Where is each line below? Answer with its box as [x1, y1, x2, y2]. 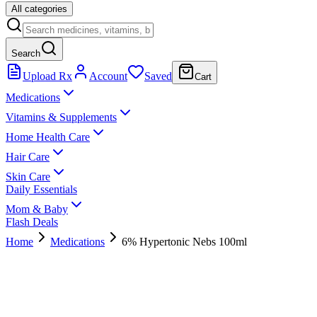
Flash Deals [6, 216, 58, 228]
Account [89, 70, 127, 82]
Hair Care [6, 151, 50, 163]
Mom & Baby [6, 203, 68, 215]
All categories [11, 4, 67, 14]
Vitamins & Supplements [6, 111, 117, 123]
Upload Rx [23, 70, 72, 82]
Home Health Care [6, 131, 90, 143]
